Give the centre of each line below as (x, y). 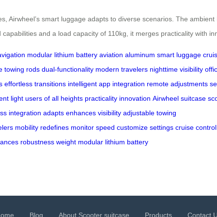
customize (132, 128)
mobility (27, 128)
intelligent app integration (106, 84)
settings (162, 128)
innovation (135, 99)
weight (66, 142)
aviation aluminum (127, 55)
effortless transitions (35, 84)
